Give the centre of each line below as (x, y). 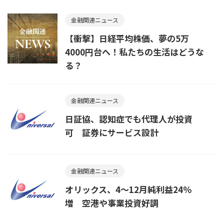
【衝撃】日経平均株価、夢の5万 (127, 38)
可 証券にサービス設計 (112, 132)
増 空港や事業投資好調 (112, 203)
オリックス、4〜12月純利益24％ (128, 189)
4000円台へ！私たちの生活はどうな (134, 52)
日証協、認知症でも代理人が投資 (129, 119)
